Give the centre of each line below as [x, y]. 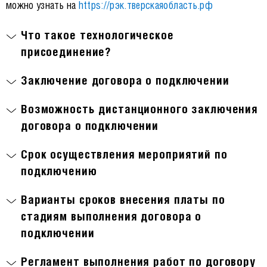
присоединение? [66, 52]
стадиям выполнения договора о [111, 216]
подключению [59, 171]
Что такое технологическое [97, 35]
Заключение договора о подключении [125, 80]
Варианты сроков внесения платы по [123, 199]
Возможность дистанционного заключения [140, 109]
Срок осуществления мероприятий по [124, 154]
